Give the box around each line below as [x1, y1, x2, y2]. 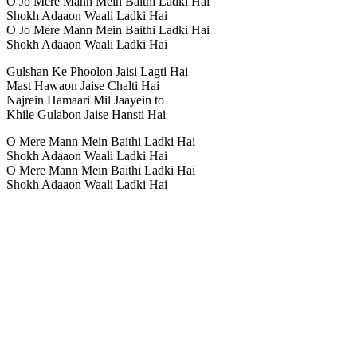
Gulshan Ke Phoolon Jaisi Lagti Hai [6, 64, 188, 78]
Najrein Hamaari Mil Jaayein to [6, 92, 164, 107]
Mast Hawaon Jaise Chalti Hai [6, 78, 159, 92]
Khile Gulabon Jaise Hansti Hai [6, 107, 166, 121]
